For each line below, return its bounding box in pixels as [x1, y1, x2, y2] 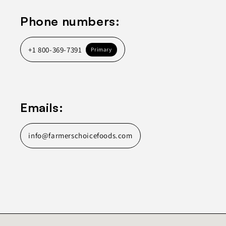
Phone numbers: [20, 14, 120, 29]
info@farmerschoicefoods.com [28, 131, 133, 141]
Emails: [20, 99, 64, 115]
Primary [91, 45, 112, 53]
